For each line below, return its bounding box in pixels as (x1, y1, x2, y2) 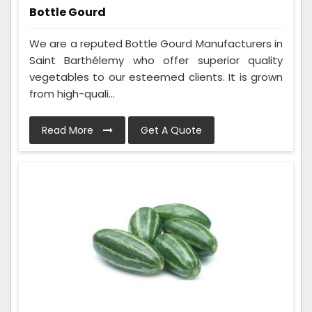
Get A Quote (141, 123, 202, 137)
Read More (42, 123, 96, 137)
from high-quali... (29, 86, 115, 101)
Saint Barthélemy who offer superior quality (29, 52, 283, 68)
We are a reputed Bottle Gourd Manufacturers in (29, 36, 283, 51)
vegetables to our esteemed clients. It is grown (29, 69, 283, 84)
